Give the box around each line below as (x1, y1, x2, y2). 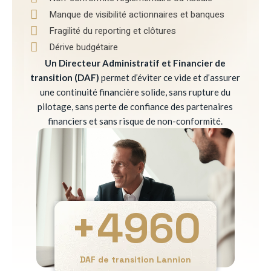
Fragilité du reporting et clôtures (48, 24, 176, 38)
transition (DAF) (30, 72, 100, 83)
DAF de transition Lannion (80, 254, 191, 265)
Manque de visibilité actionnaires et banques (48, 8, 224, 21)
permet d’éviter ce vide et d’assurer (99, 72, 241, 83)
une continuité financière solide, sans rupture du (40, 87, 231, 97)
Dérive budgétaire (48, 41, 118, 54)
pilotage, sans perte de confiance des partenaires (38, 101, 233, 112)
